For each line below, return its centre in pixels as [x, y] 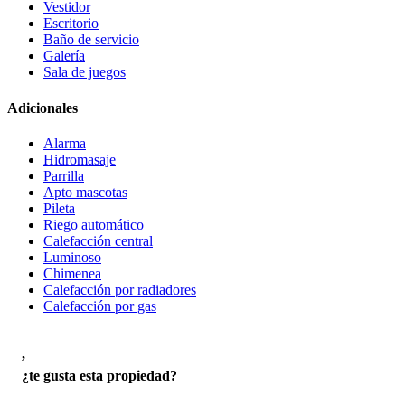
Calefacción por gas [100, 306]
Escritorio [71, 24]
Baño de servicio [91, 40]
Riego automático [94, 224]
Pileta [59, 208]
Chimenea [72, 273]
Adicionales [42, 108]
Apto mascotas [85, 192]
